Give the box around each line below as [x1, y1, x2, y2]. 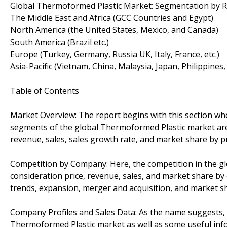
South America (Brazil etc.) [10, 36, 109, 48]
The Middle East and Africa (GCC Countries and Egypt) [10, 12, 213, 23]
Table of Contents [10, 85, 79, 96]
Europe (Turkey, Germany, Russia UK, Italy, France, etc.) [10, 48, 219, 60]
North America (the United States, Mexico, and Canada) [10, 24, 218, 35]
